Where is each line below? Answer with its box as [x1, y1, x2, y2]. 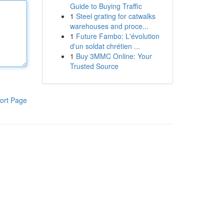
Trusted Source [69, 61, 118, 71]
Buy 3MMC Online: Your [75, 51, 152, 61]
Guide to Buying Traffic [69, 1, 142, 11]
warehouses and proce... [69, 21, 148, 31]
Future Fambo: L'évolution [75, 31, 159, 41]
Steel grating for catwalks [75, 11, 155, 21]
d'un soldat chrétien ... [69, 41, 140, 51]
